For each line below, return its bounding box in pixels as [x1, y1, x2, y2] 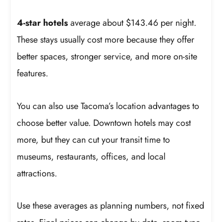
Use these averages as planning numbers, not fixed [17, 199, 205, 213]
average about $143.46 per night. [68, 16, 197, 30]
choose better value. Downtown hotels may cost [17, 116, 191, 129]
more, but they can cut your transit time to [17, 133, 170, 146]
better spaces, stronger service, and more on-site [17, 50, 198, 63]
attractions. [17, 166, 57, 180]
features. [17, 67, 49, 80]
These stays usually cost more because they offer [17, 33, 195, 47]
